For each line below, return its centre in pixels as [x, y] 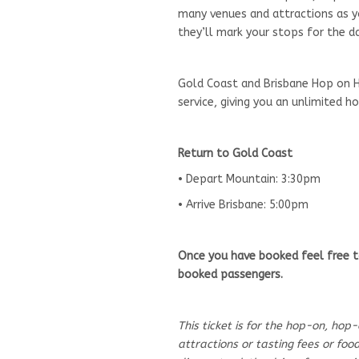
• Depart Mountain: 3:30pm [249, 179]
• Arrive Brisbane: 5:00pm [243, 204]
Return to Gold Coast [237, 153]
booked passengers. [230, 274]
